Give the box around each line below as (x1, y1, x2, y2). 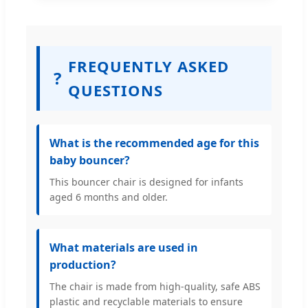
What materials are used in (49, 239, 198, 255)
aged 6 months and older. (49, 190, 168, 203)
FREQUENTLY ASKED (68, 55, 229, 76)
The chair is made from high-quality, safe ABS (49, 279, 261, 293)
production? (49, 256, 116, 272)
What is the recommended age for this (49, 135, 259, 151)
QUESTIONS (68, 79, 163, 100)
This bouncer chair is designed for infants (49, 175, 243, 188)
